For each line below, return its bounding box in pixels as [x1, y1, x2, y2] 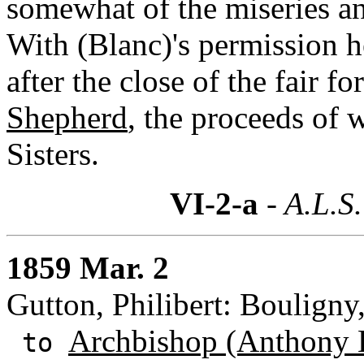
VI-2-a [170, 185, 258, 221]
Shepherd [6, 99, 128, 135]
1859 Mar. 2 [6, 249, 169, 285]
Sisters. [6, 136, 99, 171]
